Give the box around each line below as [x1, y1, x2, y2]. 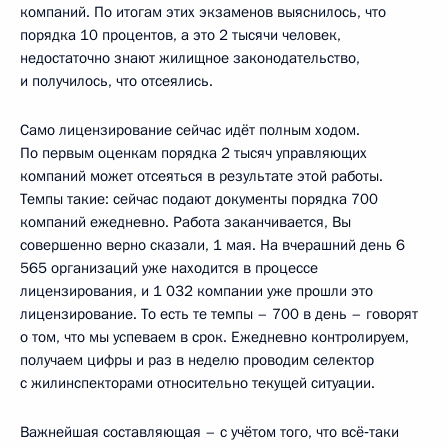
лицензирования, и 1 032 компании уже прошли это [20, 280, 373, 301]
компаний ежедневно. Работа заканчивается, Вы [20, 211, 351, 232]
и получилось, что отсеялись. [20, 70, 213, 91]
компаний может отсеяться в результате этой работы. [20, 165, 383, 186]
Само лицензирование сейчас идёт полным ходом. [20, 119, 360, 140]
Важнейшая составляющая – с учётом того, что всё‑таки [20, 421, 399, 442]
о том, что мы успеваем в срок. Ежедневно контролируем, [20, 326, 409, 347]
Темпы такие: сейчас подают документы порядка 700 [20, 188, 378, 209]
